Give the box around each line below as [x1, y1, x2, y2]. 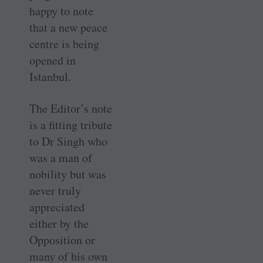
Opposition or [29, 231, 95, 248]
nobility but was [29, 166, 106, 182]
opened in [29, 52, 76, 68]
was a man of [29, 149, 92, 166]
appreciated [29, 198, 85, 215]
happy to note [29, 2, 93, 19]
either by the [29, 215, 89, 231]
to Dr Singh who [29, 133, 107, 149]
